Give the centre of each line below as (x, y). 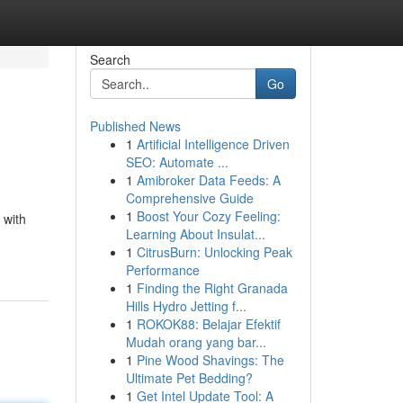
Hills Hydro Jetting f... (186, 306)
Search (110, 59)
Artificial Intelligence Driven (213, 144)
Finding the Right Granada (212, 288)
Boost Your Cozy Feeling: (208, 216)
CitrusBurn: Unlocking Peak (214, 252)
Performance (162, 270)
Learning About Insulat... (195, 234)
